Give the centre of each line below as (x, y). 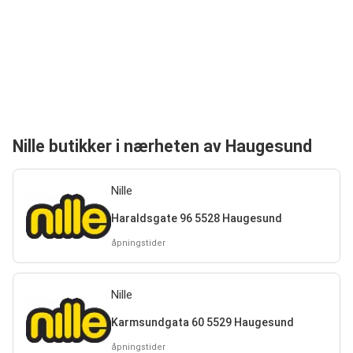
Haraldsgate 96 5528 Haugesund (196, 218)
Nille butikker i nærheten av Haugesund (162, 147)
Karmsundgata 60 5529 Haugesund (202, 322)
